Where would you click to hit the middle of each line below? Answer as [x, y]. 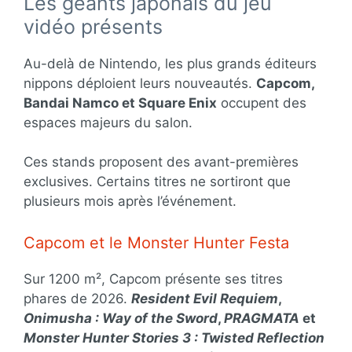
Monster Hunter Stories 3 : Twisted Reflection [174, 337]
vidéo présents [93, 26]
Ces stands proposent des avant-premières [161, 162]
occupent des [262, 103]
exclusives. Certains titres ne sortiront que [157, 181]
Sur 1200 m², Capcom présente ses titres [153, 279]
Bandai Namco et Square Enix [120, 103]
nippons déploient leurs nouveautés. [140, 83]
